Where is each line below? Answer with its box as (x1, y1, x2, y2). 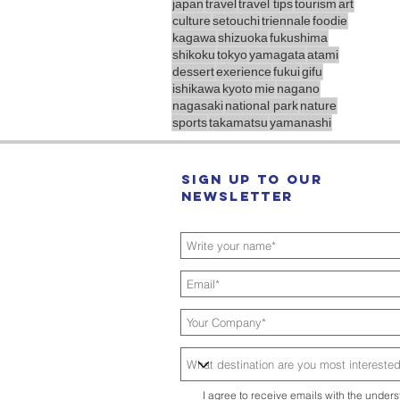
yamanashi (270, 115, 331, 129)
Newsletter (181, 187, 294, 204)
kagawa (172, 30, 216, 45)
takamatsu (209, 115, 268, 129)
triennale (262, 13, 311, 28)
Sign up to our (181, 171, 322, 187)
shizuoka (218, 30, 268, 45)
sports (172, 115, 207, 129)
